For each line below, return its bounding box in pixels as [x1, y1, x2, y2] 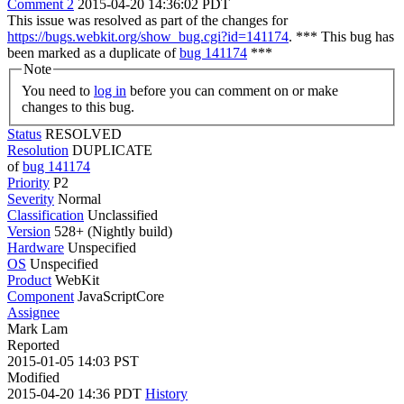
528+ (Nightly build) [50, 223, 172, 239]
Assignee [7, 304, 60, 320]
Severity [7, 190, 54, 207]
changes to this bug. [22, 98, 134, 115]
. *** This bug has [289, 29, 394, 44]
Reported [7, 336, 60, 353]
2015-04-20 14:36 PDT [7, 385, 145, 401]
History [145, 385, 188, 401]
